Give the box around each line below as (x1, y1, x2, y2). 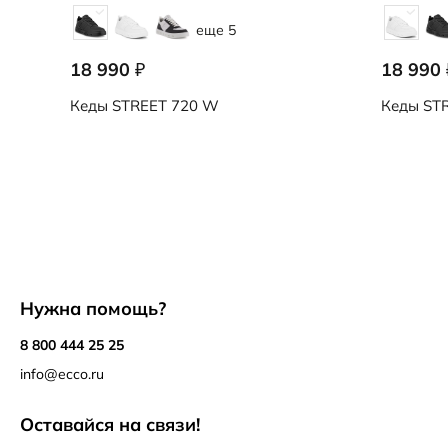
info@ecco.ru (20, 365, 104, 383)
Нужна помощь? (20, 297, 166, 320)
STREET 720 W (108, 96, 219, 116)
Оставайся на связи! (20, 413, 200, 436)
